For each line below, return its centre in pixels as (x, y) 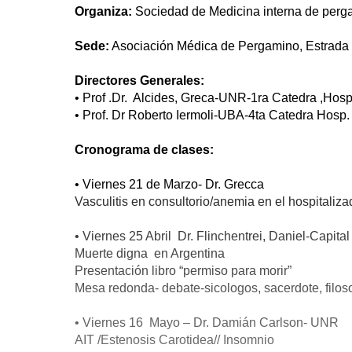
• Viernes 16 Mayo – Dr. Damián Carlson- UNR (207, 323)
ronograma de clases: (149, 150)
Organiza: (103, 11)
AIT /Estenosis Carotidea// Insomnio (174, 340)
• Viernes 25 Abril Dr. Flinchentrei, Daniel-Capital (212, 236)
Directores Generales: (139, 81)
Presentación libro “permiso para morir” (183, 271)
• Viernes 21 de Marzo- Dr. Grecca (169, 184)
